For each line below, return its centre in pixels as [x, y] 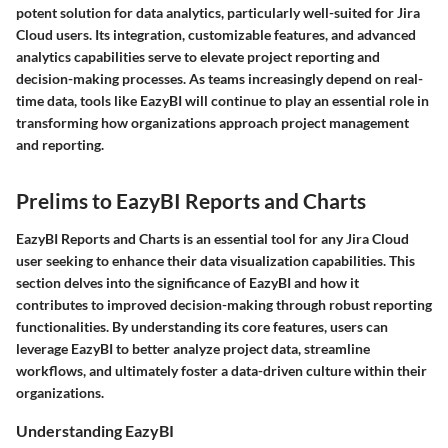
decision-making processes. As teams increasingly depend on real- [219, 79]
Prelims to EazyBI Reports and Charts [191, 201]
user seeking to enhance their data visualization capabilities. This [215, 260]
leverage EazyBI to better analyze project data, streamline [193, 348]
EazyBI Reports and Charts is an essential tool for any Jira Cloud [212, 238]
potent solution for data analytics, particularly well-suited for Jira [218, 13]
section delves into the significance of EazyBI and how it [187, 282]
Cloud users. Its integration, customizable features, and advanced [216, 35]
